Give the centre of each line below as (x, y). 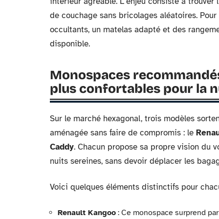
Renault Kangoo (87, 212)
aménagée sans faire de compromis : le (123, 132)
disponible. (70, 44)
